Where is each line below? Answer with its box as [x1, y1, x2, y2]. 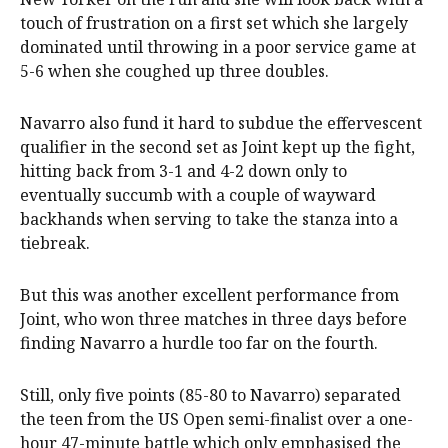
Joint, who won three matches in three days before [20, 307, 407, 330]
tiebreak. [20, 231, 90, 254]
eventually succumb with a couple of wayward [20, 183, 376, 206]
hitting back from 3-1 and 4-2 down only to [20, 159, 347, 182]
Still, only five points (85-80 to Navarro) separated [20, 383, 401, 406]
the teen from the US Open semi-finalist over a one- [20, 407, 413, 430]
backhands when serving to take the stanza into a [20, 207, 398, 230]
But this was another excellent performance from [20, 283, 399, 306]
